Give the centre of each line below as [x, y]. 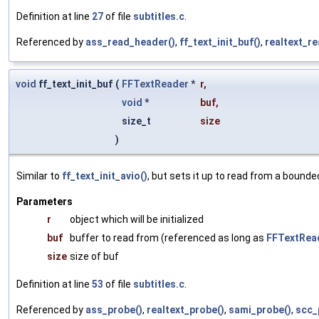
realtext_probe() [185, 310]
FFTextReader [155, 84]
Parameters [45, 202]
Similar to [39, 176]
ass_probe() [114, 310]
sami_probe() [260, 310]
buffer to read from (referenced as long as [168, 238]
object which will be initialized [137, 220]
